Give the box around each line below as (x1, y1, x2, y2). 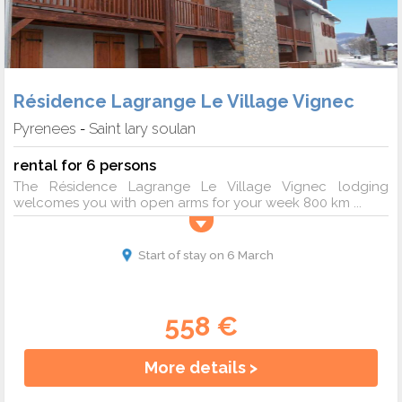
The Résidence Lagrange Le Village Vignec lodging (13, 179, 389, 196)
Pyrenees (13, 119, 76, 138)
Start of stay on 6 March (137, 248, 274, 263)
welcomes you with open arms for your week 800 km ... (13, 195, 362, 212)
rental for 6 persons (13, 156, 156, 175)
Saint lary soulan (89, 119, 196, 138)
